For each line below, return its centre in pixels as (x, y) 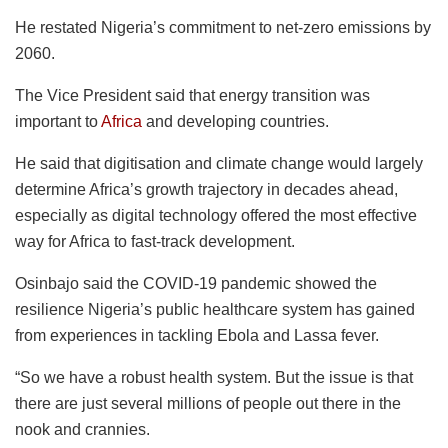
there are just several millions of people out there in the (208, 404)
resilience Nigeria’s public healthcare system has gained (215, 310)
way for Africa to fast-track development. (155, 242)
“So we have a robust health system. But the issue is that (214, 378)
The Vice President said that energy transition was (192, 96)
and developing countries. (235, 122)
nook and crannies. (82, 430)
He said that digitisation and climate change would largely (219, 164)
